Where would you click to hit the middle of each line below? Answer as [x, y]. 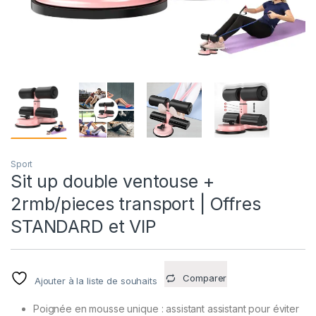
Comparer [205, 278]
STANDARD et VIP [84, 227]
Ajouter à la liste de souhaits [96, 281]
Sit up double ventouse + [113, 182]
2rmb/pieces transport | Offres [136, 204]
